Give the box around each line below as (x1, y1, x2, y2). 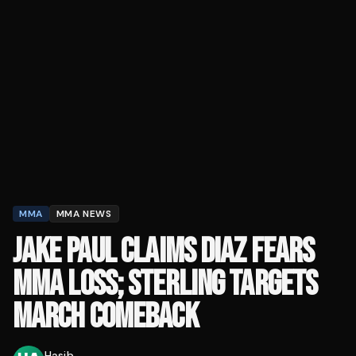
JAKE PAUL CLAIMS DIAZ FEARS (13, 230, 315, 273)
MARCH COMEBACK (13, 296, 198, 339)
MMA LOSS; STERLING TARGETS (13, 263, 318, 306)
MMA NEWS (56, 207, 112, 221)
